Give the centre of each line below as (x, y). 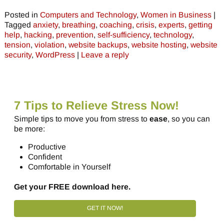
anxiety (45, 25)
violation (49, 45)
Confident (45, 157)
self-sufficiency (123, 35)
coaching (115, 25)
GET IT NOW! (105, 208)
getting (200, 25)
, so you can (189, 119)
